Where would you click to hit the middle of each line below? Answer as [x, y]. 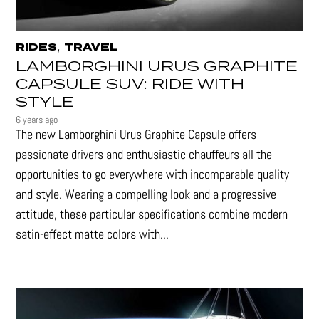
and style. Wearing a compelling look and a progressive [146, 194]
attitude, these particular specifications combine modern [152, 214]
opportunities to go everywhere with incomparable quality [153, 174]
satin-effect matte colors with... [93, 234]
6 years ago [37, 120]
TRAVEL [91, 48]
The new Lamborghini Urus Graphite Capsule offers [136, 135]
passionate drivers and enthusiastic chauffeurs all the [144, 155]
